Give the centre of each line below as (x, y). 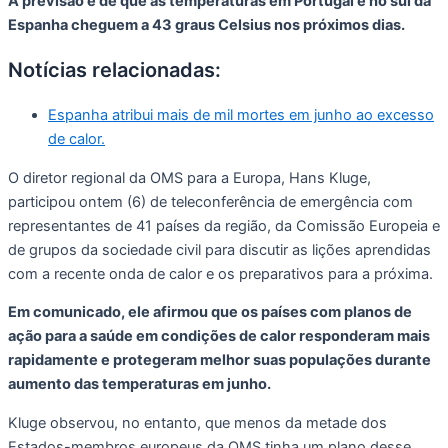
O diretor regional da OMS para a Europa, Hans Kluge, (189, 177)
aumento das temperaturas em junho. (139, 384)
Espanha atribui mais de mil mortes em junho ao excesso (241, 115)
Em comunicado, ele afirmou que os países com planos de (210, 312)
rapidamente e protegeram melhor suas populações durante (219, 360)
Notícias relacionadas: (114, 70)
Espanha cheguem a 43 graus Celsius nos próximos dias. (206, 25)
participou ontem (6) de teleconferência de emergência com (210, 201)
